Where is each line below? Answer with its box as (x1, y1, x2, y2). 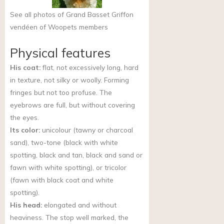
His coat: (10, 62, 40, 71)
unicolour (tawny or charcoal (40, 125, 133, 134)
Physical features (10, 44, 110, 60)
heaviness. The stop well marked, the (10, 212, 128, 221)
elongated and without (42, 200, 116, 209)
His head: (10, 200, 42, 209)
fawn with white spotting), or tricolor (10, 162, 126, 171)
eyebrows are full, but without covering (10, 100, 135, 109)
